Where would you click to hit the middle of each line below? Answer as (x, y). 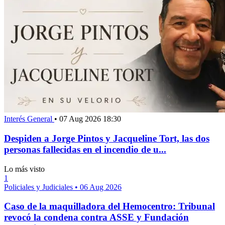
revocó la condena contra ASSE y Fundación (96, 217)
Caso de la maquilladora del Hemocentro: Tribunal (109, 206)
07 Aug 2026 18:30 (90, 119)
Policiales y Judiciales (39, 187)
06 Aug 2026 (101, 187)
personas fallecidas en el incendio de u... (85, 149)
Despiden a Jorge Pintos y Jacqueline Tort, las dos (107, 138)
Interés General (29, 119)
